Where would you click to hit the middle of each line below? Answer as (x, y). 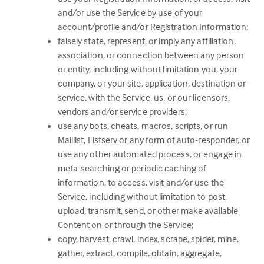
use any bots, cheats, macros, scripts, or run (143, 126)
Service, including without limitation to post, (142, 196)
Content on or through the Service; (125, 225)
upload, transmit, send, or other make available (148, 210)
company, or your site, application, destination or (152, 83)
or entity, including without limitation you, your (148, 69)
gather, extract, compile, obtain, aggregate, (139, 253)
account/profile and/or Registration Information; (153, 27)
